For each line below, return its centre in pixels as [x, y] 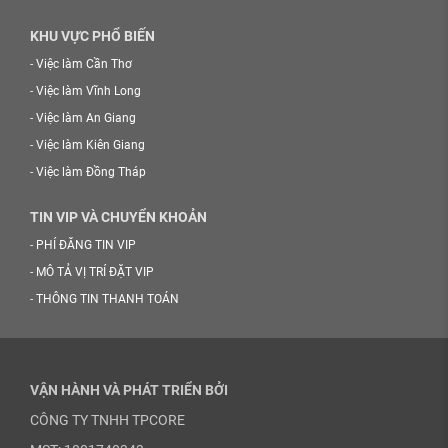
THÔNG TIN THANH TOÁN [107, 299]
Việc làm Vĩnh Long [88, 91]
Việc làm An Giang [86, 118]
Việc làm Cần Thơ [84, 64]
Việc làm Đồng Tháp [91, 172]
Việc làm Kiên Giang [90, 145]
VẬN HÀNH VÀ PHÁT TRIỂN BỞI [129, 390]
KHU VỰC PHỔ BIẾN [92, 36]
